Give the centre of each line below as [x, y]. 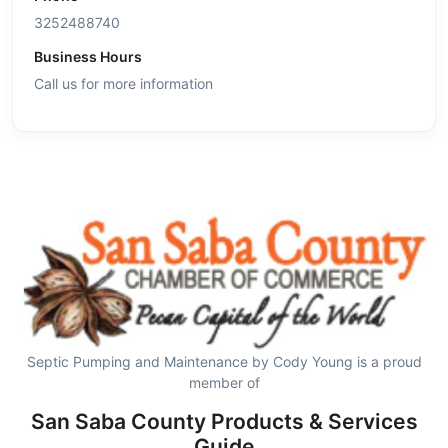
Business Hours [88, 56]
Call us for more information [123, 83]
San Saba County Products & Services [224, 422]
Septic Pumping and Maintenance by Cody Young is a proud [224, 362]
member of [224, 383]
